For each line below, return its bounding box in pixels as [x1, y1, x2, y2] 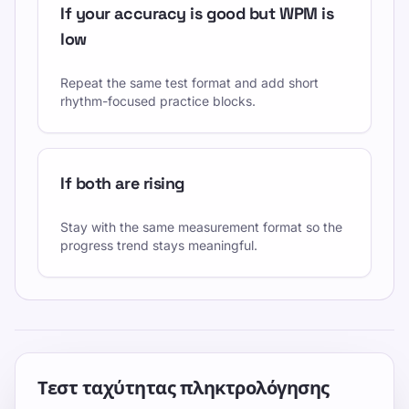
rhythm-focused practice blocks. [60, 93, 256, 109]
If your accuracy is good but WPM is [60, 3, 334, 24]
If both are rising [60, 173, 184, 194]
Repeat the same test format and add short [60, 75, 319, 90]
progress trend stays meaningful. [60, 237, 257, 253]
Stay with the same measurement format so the [60, 219, 342, 235]
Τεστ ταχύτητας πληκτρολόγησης [37, 376, 330, 400]
